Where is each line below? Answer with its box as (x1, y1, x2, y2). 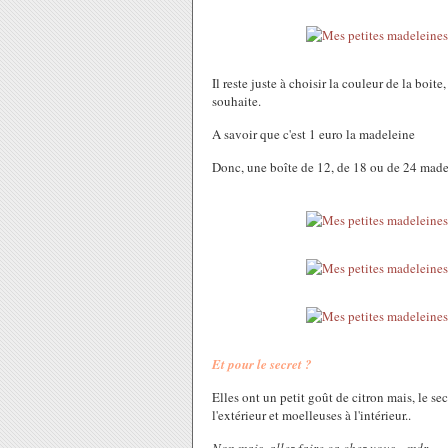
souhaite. (212, 92, 261, 110)
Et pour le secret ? (212, 355, 312, 373)
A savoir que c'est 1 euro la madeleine (212, 125, 415, 143)
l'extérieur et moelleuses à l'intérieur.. (212, 406, 411, 424)
